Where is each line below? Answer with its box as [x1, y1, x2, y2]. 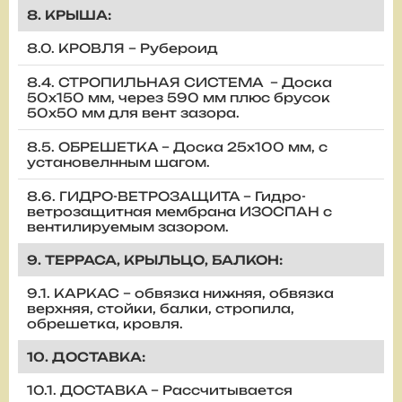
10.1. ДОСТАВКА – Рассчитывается [27, 381, 293, 398]
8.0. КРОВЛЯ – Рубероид [27, 39, 218, 56]
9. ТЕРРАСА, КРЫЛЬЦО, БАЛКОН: [27, 251, 283, 267]
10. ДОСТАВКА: [27, 348, 145, 364]
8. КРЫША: [27, 6, 111, 22]
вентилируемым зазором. [27, 218, 229, 234]
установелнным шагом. [27, 153, 210, 170]
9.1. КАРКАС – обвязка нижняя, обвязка [27, 284, 334, 301]
